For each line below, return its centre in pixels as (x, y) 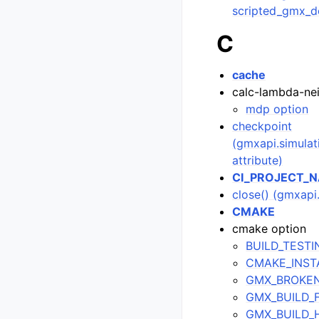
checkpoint (262, 126)
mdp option (277, 109)
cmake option (270, 229)
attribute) (258, 160)
